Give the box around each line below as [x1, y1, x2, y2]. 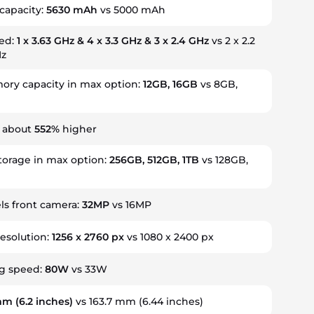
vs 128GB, [199, 153, 249, 166]
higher [60, 123, 97, 135]
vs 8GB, [198, 78, 238, 90]
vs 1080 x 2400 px [124, 231, 214, 243]
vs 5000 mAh [97, 4, 166, 16]
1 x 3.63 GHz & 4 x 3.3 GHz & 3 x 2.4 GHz [17, 34, 210, 47]
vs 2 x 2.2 [209, 34, 256, 47]
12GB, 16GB [143, 78, 198, 90]
